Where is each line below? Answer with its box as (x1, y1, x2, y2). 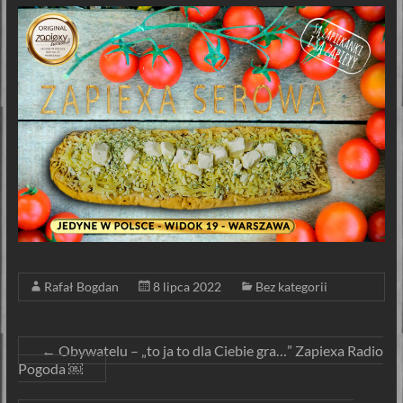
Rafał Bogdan (43, 278, 119, 294)
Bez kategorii (255, 278, 327, 294)
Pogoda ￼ (17, 359, 83, 377)
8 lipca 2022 (152, 278, 221, 294)
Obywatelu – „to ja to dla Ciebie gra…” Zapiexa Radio (55, 341, 383, 359)
